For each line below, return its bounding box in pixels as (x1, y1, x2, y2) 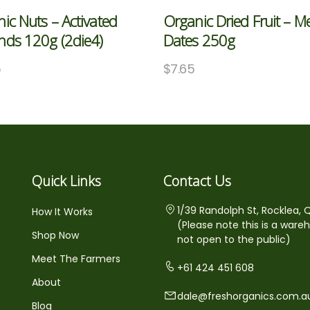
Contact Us (163, 171, 231, 190)
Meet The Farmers (32, 251, 120, 266)
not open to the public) (177, 232, 291, 246)
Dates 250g (163, 29, 235, 51)
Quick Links (32, 171, 101, 190)
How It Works (32, 204, 93, 219)
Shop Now (32, 228, 79, 242)
